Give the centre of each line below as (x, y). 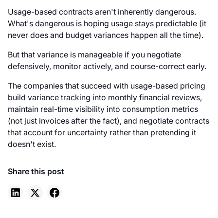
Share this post (36, 172)
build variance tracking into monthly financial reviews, (105, 98)
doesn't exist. (32, 144)
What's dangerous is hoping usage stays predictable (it (107, 24)
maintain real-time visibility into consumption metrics (103, 109)
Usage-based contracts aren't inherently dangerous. (102, 12)
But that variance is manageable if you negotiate (94, 55)
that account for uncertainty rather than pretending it (102, 133)
